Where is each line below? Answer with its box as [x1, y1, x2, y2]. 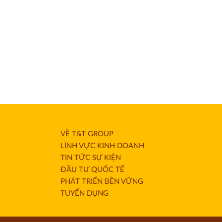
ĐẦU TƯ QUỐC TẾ [60, 166, 124, 174]
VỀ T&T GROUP [60, 130, 113, 138]
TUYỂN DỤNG [60, 190, 109, 198]
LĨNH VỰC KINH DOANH [60, 142, 144, 150]
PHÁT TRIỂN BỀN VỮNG [60, 178, 143, 186]
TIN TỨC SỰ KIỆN [60, 154, 121, 162]
